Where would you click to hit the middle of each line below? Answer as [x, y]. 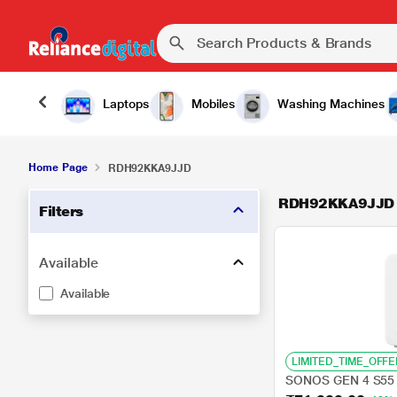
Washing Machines [331, 104]
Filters [61, 211]
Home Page [58, 167]
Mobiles [213, 104]
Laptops [126, 104]
